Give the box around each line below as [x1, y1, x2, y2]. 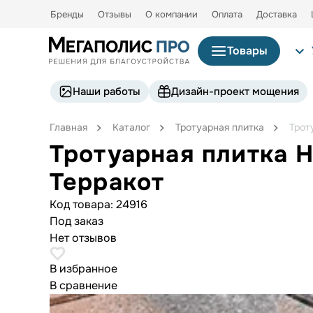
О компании [145, 8, 198, 20]
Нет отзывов [49, 230, 117, 245]
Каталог [112, 120, 150, 133]
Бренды [50, 8, 84, 20]
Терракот [49, 166, 165, 197]
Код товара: [49, 196, 116, 212]
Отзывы [98, 8, 131, 20]
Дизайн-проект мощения [171, 84, 299, 99]
